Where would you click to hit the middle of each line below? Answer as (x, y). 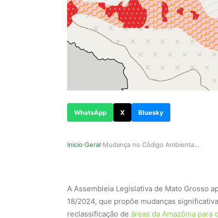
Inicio (75, 144)
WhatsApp (90, 112)
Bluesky (151, 112)
